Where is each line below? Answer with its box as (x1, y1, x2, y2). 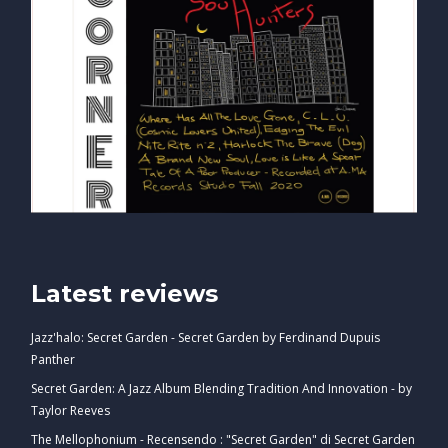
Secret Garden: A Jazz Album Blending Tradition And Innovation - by (31, 379, 412, 397)
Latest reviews (31, 278, 218, 308)
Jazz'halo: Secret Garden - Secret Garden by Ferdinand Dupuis (31, 328, 380, 346)
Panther (31, 350, 75, 368)
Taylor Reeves (31, 401, 110, 419)
